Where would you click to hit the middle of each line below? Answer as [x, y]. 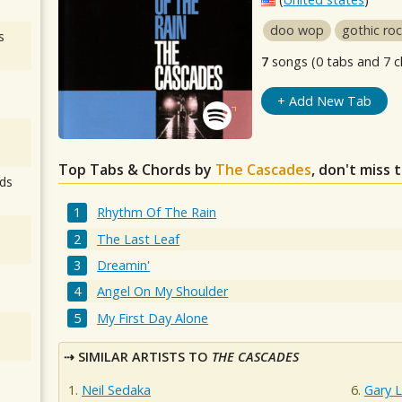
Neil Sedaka [116, 390]
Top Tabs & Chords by [137, 170]
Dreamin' [124, 265]
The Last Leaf [139, 239]
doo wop [297, 30]
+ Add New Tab [324, 101]
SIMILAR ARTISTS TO [145, 356]
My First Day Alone [153, 318]
